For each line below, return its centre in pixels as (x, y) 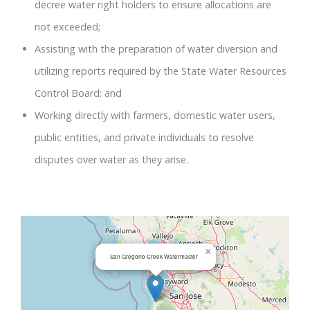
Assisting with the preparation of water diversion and (156, 48)
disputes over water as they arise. (111, 159)
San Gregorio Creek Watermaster (154, 256)
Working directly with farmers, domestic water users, (155, 115)
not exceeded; (67, 26)
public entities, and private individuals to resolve (144, 137)
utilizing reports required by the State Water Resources (161, 71)
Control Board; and (78, 93)
